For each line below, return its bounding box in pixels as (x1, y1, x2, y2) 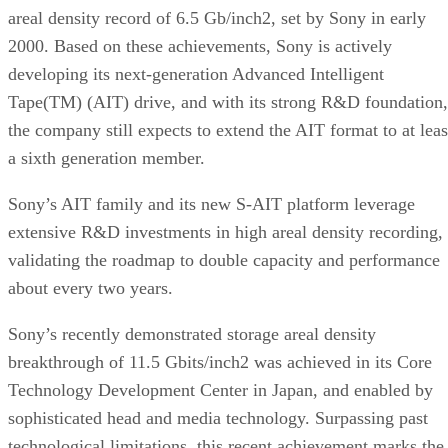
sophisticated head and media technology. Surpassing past (8, 407, 428, 428)
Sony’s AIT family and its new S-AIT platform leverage (8, 193, 415, 214)
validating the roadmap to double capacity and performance (8, 249, 440, 270)
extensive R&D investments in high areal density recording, (8, 221, 443, 242)
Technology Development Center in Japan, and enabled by (8, 379, 433, 400)
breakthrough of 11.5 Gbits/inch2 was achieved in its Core (8, 351, 432, 372)
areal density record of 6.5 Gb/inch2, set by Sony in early (8, 7, 426, 28)
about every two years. (8, 277, 173, 298)
